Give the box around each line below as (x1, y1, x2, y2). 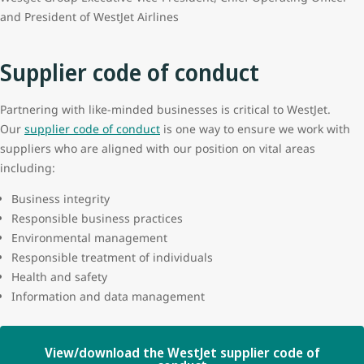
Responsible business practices (11, 210, 183, 226)
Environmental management (11, 229, 167, 245)
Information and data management (11, 288, 214, 304)
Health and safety (11, 268, 107, 284)
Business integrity (11, 190, 110, 206)
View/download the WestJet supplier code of (44, 343, 320, 362)
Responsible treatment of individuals (11, 249, 213, 265)
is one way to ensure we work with (160, 120, 350, 136)
